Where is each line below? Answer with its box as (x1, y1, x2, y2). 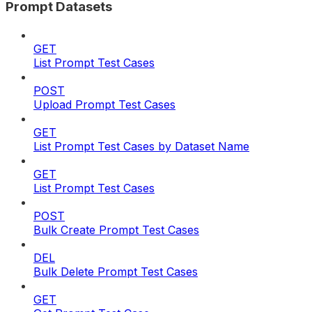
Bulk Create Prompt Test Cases (33, 222, 199, 237)
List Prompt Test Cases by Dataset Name (33, 139, 249, 153)
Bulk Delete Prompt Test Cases (33, 264, 198, 279)
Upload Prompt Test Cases (33, 97, 175, 111)
